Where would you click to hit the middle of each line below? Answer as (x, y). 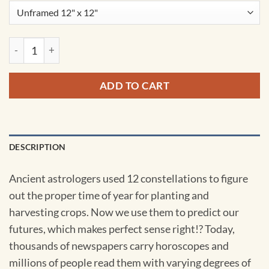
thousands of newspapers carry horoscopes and (119, 246)
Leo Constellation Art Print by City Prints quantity (114, 44)
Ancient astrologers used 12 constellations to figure (128, 178)
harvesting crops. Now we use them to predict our (124, 212)
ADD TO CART (134, 85)
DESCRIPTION (38, 147)
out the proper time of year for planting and (109, 195)
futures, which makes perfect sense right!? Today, (122, 229)
